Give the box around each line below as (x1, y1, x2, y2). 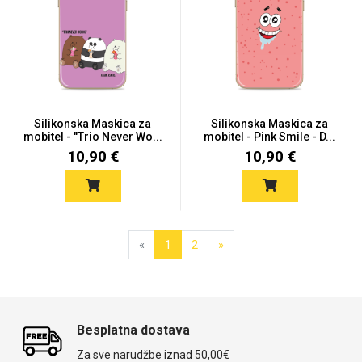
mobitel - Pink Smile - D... (204, 130, 335, 143)
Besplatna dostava (77, 322, 190, 338)
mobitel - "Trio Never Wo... (23, 130, 162, 143)
